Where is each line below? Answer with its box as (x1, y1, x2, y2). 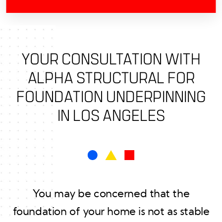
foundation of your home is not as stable (12, 206, 210, 217)
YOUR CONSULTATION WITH (21, 49, 201, 69)
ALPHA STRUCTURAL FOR (27, 68, 195, 88)
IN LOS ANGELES (57, 106, 165, 125)
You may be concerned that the (32, 188, 190, 199)
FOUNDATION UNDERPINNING (16, 87, 206, 107)
